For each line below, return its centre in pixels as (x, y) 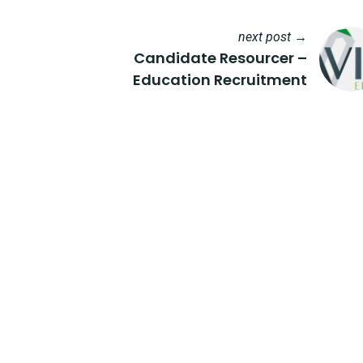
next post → (273, 37)
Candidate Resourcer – (220, 58)
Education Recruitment (220, 80)
